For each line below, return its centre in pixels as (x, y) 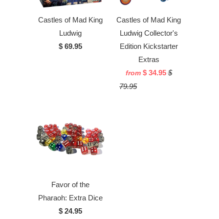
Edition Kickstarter (149, 46)
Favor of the (70, 184)
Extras (149, 60)
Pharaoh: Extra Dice (70, 197)
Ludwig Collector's (149, 33)
